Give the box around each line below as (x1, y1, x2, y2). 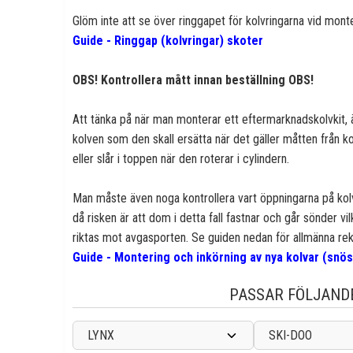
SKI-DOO (268, 328, 312, 343)
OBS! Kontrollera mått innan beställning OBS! (72, 72, 314, 87)
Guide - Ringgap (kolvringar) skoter (72, 33, 263, 48)
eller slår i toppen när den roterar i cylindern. (72, 151, 289, 166)
